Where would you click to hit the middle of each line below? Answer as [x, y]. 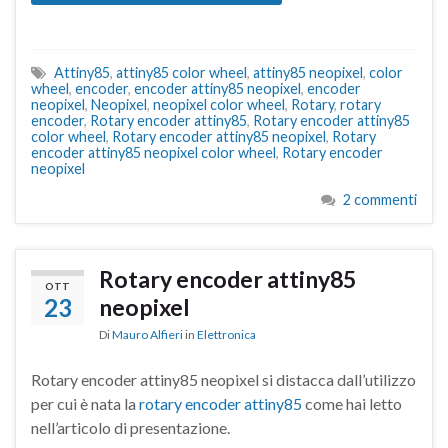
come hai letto [352, 404]
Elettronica [226, 335]
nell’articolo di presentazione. [130, 428]
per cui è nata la [85, 404]
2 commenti [380, 200]
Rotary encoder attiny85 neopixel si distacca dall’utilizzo [223, 380]
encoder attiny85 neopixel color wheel [153, 153]
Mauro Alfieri [147, 335]
